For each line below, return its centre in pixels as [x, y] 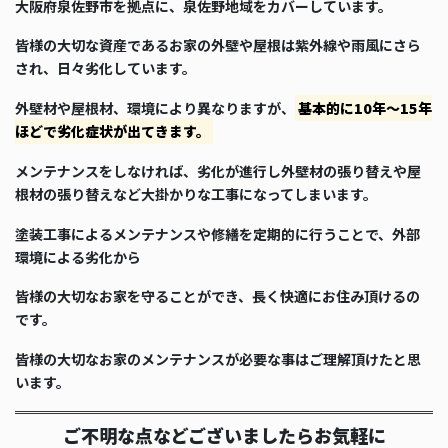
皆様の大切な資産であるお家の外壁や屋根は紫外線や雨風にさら [218, 45]
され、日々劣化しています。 [105, 68]
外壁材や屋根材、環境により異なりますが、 [155, 108]
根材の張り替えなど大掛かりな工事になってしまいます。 [196, 193]
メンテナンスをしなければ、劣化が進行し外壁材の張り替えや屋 [218, 170]
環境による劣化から [78, 256]
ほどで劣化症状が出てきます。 [112, 131]
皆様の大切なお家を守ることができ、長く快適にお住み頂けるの [217, 296]
